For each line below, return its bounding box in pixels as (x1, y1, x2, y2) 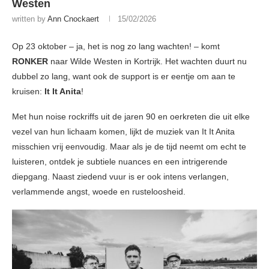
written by (12, 14, 47, 24)
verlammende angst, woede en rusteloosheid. (12, 187, 186, 197)
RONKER (12, 56, 50, 67)
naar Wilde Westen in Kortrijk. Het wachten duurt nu (50, 56, 247, 67)
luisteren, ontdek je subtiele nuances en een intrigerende (12, 157, 228, 167)
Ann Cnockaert (47, 14, 99, 24)
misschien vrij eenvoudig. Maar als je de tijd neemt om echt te (12, 142, 246, 152)
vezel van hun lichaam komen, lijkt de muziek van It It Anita (12, 127, 235, 137)
